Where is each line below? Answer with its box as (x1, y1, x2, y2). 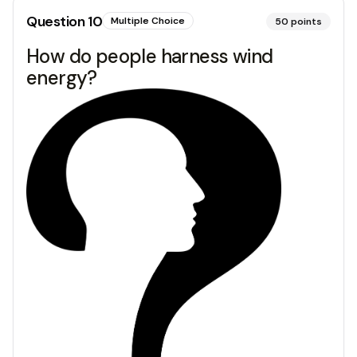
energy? (26, 65, 97, 90)
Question (26, 11, 88, 31)
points (291, 14, 322, 28)
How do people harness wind (26, 43, 273, 69)
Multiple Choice (111, 14, 186, 27)
